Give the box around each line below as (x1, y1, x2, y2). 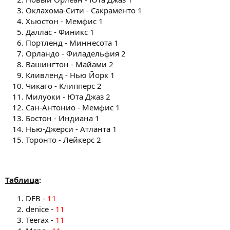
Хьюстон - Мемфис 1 (26, 16, 103, 26)
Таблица (5, 175, 39, 185)
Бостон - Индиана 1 (26, 113, 100, 123)
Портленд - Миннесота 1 (26, 37, 119, 48)
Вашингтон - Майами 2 (26, 59, 113, 69)
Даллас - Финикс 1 (26, 27, 94, 37)
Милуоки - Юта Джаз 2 (26, 91, 110, 102)
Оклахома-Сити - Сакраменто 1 (26, 5, 142, 15)
